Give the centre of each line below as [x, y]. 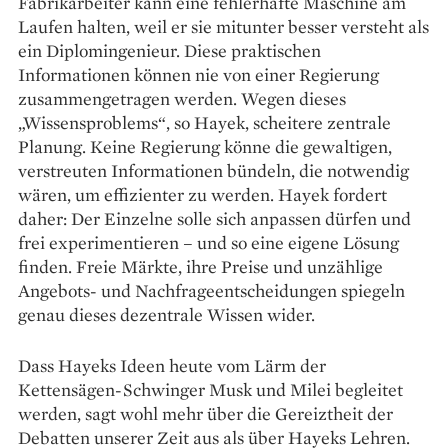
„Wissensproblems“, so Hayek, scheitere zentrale [204, 122]
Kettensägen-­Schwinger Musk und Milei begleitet [210, 389]
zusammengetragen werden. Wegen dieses [182, 98]
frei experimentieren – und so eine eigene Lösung [208, 242]
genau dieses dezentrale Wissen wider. [166, 314]
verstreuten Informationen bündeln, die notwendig [213, 170]
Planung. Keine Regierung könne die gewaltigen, [205, 146]
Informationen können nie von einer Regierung [198, 74]
